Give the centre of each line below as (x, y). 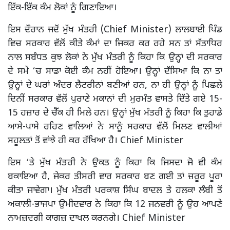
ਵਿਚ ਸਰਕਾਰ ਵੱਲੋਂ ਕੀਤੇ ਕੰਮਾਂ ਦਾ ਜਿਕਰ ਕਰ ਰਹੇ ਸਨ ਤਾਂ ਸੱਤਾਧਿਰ (115, 44)
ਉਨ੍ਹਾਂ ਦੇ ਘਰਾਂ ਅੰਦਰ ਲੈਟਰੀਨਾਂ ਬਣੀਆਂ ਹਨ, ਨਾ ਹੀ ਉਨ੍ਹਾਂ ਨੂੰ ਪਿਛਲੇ (115, 85)
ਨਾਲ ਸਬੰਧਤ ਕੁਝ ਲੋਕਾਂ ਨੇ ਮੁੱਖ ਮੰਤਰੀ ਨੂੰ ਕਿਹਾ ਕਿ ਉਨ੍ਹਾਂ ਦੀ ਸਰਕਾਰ (115, 57)
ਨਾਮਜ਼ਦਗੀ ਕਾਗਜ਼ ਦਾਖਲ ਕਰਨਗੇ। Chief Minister (97, 218)
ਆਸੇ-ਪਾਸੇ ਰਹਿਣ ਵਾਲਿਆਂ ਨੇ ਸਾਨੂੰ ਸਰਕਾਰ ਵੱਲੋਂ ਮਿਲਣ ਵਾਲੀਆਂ (115, 127)
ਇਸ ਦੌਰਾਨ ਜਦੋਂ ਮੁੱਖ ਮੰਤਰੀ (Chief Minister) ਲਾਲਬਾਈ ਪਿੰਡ (115, 30)
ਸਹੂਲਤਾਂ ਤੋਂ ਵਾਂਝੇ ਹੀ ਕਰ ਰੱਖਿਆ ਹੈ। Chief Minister (95, 141)
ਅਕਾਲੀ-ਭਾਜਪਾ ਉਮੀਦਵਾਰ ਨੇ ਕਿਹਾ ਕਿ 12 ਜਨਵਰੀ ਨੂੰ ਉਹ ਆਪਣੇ (115, 204)
